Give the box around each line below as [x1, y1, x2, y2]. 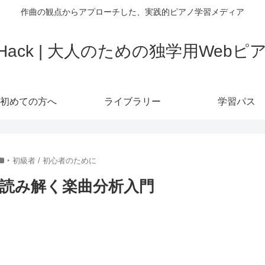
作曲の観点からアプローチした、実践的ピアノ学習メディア [21, 7, 244, 17]
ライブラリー [104, 96, 161, 106]
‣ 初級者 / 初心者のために [7, 156, 96, 165]
